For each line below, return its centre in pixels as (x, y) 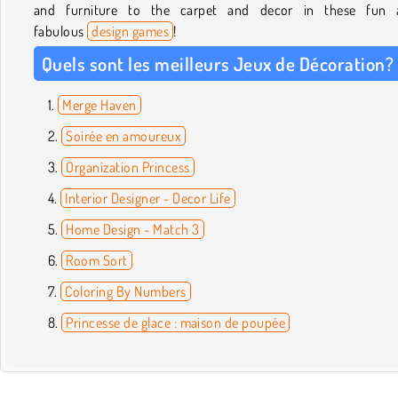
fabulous (61, 31)
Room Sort (97, 260)
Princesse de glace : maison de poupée (176, 322)
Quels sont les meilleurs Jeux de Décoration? (218, 63)
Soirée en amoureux (124, 135)
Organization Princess (128, 167)
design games (131, 31)
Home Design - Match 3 (133, 229)
